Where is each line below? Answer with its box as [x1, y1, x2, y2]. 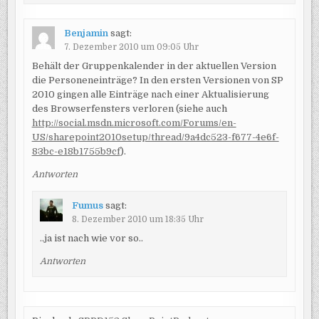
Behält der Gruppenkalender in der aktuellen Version [31, 60, 276, 71]
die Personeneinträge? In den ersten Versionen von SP [31, 74, 283, 85]
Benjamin [63, 28, 108, 39]
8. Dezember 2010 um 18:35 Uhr [71, 214, 204, 225]
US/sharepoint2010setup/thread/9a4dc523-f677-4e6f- [31, 131, 279, 142]
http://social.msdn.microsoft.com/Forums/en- [31, 117, 236, 128]
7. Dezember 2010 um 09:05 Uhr [63, 42, 199, 53]
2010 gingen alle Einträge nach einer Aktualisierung [31, 88, 269, 100]
